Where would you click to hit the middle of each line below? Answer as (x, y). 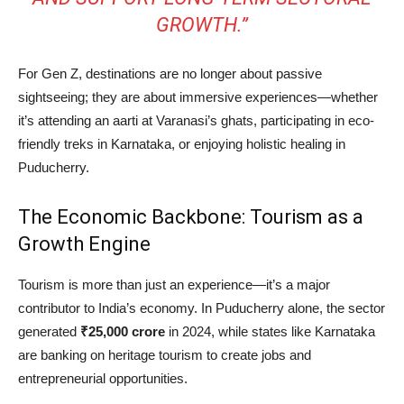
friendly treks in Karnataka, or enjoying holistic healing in (182, 144)
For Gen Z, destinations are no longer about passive (170, 74)
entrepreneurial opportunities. (103, 379)
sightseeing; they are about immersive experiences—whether (198, 97)
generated (49, 332)
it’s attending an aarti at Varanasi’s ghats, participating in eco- (196, 121)
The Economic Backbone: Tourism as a (191, 217)
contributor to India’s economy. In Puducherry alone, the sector (202, 308)
